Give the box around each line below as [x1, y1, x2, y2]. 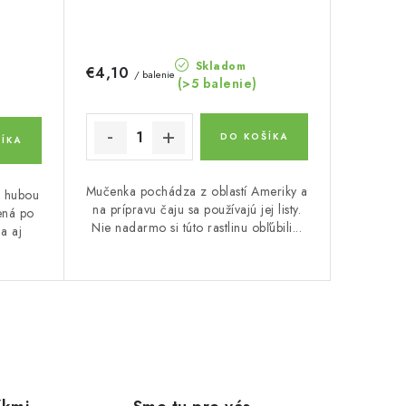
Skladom [191, 57, 246, 74]
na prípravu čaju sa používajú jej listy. [92, 200, 302, 218]
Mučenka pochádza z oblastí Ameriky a [85, 182, 308, 200]
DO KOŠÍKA [220, 130, 289, 143]
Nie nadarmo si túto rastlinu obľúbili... [92, 218, 303, 237]
